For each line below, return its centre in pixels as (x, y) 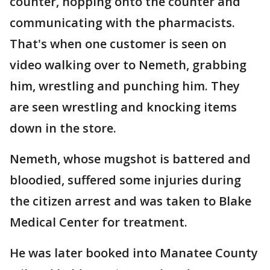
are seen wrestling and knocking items (123, 107)
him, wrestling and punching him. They (125, 86)
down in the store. (63, 128)
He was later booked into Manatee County (134, 253)
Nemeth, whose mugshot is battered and (130, 159)
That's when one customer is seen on (118, 44)
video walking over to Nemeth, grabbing (128, 65)
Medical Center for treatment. (99, 222)
